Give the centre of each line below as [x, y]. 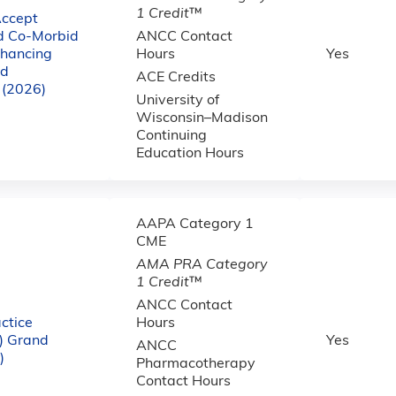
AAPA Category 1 [195, 225]
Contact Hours [183, 382]
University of [178, 101]
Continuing [171, 136]
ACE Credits [176, 78]
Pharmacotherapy [196, 364]
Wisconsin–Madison [202, 118]
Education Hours [190, 154]
